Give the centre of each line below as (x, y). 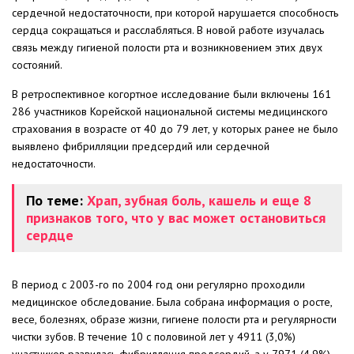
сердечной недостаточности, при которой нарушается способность (175, 13)
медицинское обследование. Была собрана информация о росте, (172, 302)
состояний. (37, 65)
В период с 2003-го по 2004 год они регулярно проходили (158, 285)
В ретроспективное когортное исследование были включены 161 (171, 94)
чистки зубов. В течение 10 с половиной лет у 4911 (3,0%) (154, 337)
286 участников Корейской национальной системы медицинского (170, 112)
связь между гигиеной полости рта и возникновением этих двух (167, 48)
